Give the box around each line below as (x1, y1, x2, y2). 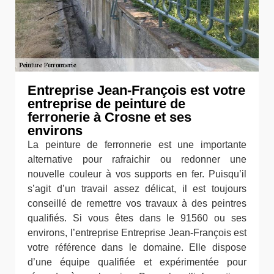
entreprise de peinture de (28, 96, 185, 111)
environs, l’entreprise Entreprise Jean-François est (28, 228, 246, 238)
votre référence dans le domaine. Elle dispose (28, 242, 246, 253)
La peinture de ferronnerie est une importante (28, 139, 246, 150)
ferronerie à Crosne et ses (28, 109, 191, 125)
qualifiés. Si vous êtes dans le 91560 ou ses (28, 213, 246, 223)
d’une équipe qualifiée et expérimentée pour (28, 257, 246, 267)
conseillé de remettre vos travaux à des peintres (28, 198, 246, 209)
